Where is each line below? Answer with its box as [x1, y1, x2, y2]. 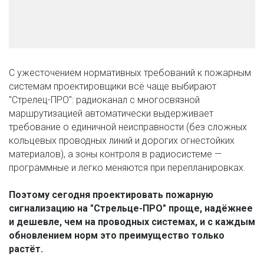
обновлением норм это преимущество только [9, 230, 225, 242]
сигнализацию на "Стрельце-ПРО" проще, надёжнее [9, 203, 253, 214]
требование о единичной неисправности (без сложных [9, 121, 247, 133]
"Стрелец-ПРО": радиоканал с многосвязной [9, 94, 200, 106]
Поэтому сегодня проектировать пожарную [8, 189, 213, 201]
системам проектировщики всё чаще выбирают [9, 81, 216, 93]
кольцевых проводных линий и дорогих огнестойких [9, 135, 235, 147]
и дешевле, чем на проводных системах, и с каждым [9, 216, 255, 228]
